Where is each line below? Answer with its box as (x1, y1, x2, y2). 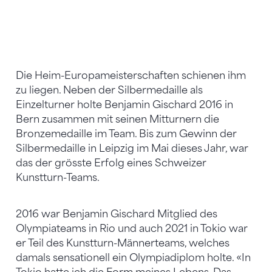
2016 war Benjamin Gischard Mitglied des (16, 208, 217, 220)
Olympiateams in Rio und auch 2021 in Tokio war (16, 223, 248, 235)
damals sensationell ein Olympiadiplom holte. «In (16, 252, 251, 264)
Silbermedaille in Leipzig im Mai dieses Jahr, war (16, 143, 248, 155)
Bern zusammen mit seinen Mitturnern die (16, 114, 219, 126)
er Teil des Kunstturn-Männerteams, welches (16, 237, 229, 250)
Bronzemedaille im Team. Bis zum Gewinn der (16, 128, 237, 140)
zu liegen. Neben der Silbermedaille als (16, 84, 203, 97)
